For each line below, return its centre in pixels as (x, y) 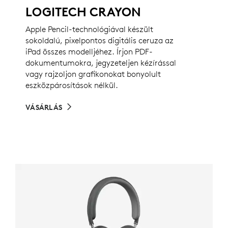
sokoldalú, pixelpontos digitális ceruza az (99, 40)
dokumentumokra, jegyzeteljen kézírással (101, 63)
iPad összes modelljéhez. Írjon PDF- (89, 52)
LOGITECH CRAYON (83, 12)
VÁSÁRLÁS (44, 108)
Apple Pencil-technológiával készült (89, 29)
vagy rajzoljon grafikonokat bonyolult (93, 74)
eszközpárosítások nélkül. (72, 85)
